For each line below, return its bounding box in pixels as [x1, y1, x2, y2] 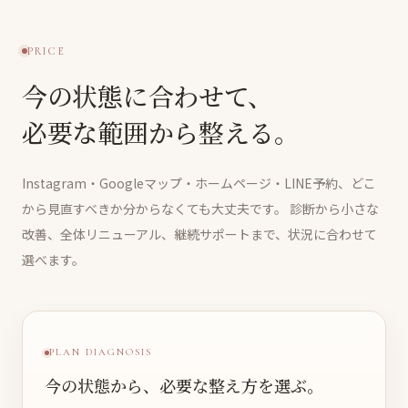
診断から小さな [287, 199, 379, 218]
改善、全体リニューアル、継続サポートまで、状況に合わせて [22, 224, 377, 243]
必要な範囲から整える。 [22, 113, 300, 150]
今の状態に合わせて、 [22, 76, 274, 114]
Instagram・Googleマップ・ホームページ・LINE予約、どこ [22, 173, 376, 192]
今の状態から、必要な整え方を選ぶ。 [45, 373, 323, 398]
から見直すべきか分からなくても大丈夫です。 [22, 199, 287, 218]
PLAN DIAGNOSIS [49, 346, 152, 359]
